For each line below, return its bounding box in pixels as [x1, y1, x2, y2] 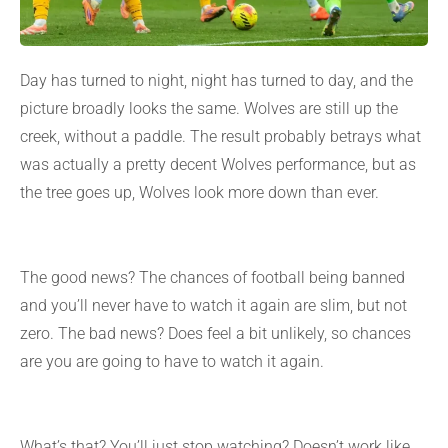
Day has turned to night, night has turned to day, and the [20, 71, 413, 91]
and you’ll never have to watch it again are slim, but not [20, 296, 407, 316]
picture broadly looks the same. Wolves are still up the [20, 99, 398, 119]
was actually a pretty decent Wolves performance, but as [20, 155, 416, 175]
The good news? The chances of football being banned [20, 268, 405, 288]
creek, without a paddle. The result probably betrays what [20, 127, 421, 147]
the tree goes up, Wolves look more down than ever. [20, 183, 379, 203]
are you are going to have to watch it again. [20, 352, 324, 372]
